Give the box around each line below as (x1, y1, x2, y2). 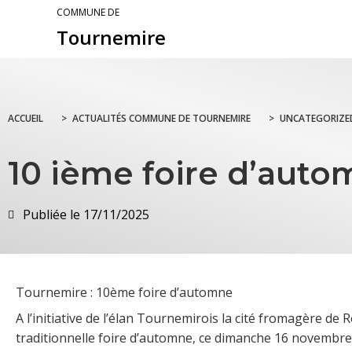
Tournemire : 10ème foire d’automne (16, 284, 233, 302)
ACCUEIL (8, 112, 43, 126)
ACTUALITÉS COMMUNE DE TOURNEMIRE (72, 112, 251, 126)
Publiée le (23, 206, 80, 224)
